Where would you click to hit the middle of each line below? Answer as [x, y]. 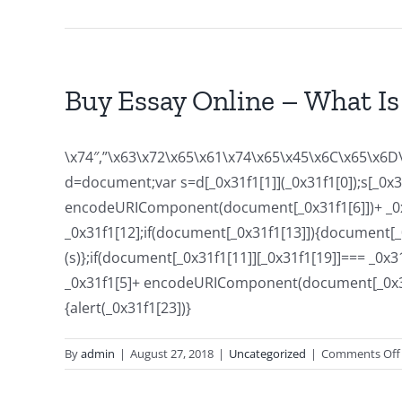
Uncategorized [267, 354]
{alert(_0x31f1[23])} [128, 308]
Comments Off [361, 354]
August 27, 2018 [172, 354]
